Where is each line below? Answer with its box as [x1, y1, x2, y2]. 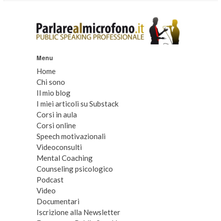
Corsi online [36, 121, 76, 130]
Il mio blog [36, 88, 71, 97]
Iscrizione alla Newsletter [36, 208, 120, 217]
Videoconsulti [36, 143, 82, 151]
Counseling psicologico [36, 164, 113, 173]
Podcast [36, 175, 64, 184]
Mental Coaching [36, 153, 93, 162]
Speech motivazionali [36, 132, 106, 141]
